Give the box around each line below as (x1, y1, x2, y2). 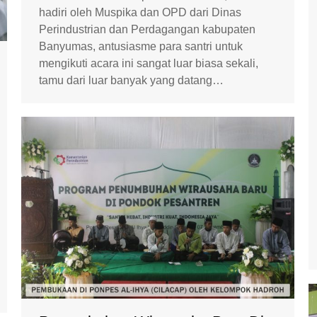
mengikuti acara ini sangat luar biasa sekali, (39, 57, 258, 69)
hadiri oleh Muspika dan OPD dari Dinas (39, 6, 241, 18)
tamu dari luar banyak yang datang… (39, 74, 224, 86)
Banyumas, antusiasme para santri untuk (39, 40, 243, 52)
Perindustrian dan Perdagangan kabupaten (39, 23, 255, 35)
